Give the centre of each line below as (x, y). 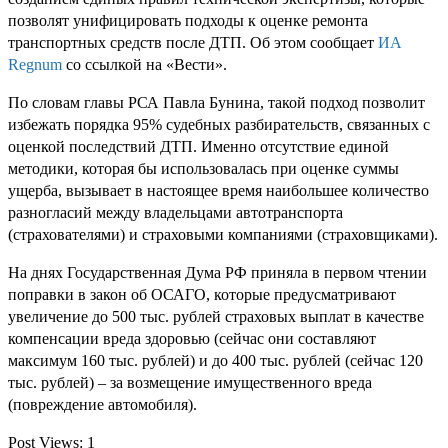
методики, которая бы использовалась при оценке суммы (203, 168)
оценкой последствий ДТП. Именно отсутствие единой (198, 146)
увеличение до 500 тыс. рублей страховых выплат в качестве (216, 316)
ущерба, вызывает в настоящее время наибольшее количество (218, 190)
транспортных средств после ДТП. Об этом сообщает (193, 42)
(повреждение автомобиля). (102, 404)
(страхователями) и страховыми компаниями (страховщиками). (223, 234)
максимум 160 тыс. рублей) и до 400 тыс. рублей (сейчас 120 (215, 360)
